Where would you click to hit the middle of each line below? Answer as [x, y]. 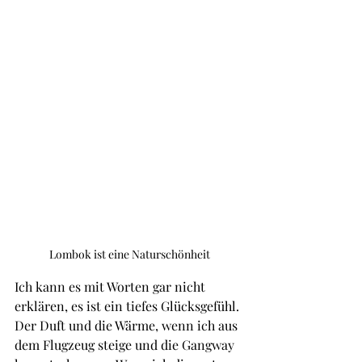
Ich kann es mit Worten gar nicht [112, 287]
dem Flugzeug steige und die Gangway [126, 345]
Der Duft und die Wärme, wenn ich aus [128, 326]
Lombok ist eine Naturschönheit [129, 255]
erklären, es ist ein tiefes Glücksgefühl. [128, 306]
